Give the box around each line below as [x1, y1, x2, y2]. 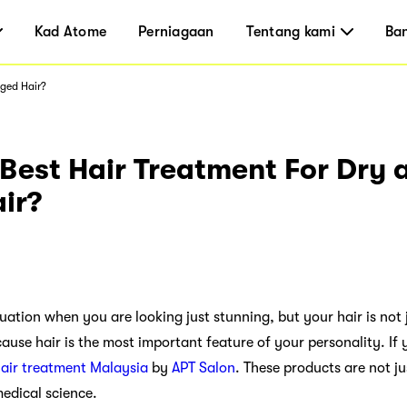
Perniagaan [138, 24, 214, 40]
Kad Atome [34, 24, 107, 40]
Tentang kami [245, 24, 335, 40]
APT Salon [172, 359, 235, 376]
